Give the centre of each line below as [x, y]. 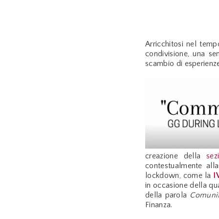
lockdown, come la [179, 176]
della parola [168, 195]
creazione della [176, 156]
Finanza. [159, 205]
